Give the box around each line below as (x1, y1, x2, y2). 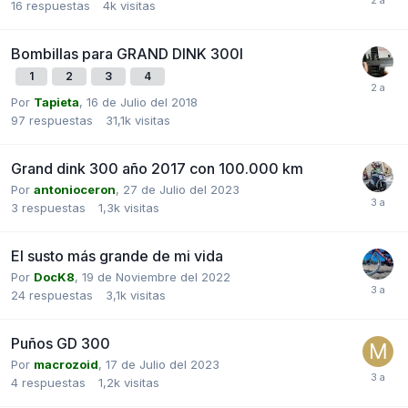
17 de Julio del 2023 (106, 356, 219, 372)
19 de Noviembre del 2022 (82, 269, 230, 284)
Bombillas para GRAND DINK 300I (11, 44, 243, 63)
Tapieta (34, 94, 79, 109)
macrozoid (34, 356, 98, 372)
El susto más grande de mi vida (11, 246, 223, 265)
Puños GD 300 (11, 333, 110, 352)
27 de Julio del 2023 (123, 181, 240, 197)
